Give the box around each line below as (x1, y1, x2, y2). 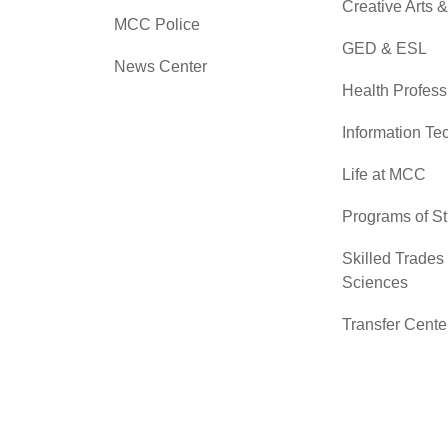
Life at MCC (342, 165, 426, 183)
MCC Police (114, 15, 200, 33)
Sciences (342, 273, 408, 291)
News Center (114, 57, 207, 75)
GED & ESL (342, 39, 427, 57)
